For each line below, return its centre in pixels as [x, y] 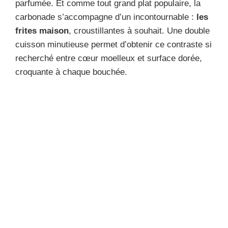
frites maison [42, 31]
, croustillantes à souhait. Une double [139, 31]
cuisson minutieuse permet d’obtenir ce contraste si [113, 44]
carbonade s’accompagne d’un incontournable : [106, 17]
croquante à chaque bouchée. [71, 72]
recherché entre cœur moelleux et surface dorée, [109, 58]
